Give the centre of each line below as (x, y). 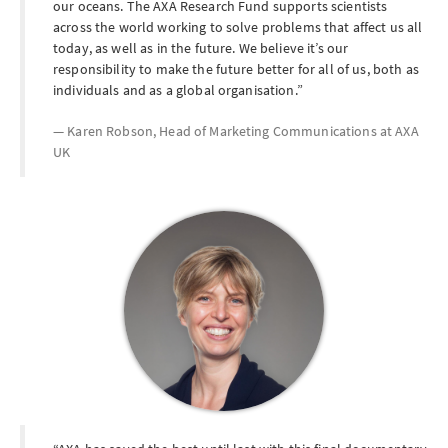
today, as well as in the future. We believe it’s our (201, 48)
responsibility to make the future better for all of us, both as (236, 69)
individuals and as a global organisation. (175, 90)
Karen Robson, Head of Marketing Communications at (231, 131)
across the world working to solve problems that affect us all (238, 27)
